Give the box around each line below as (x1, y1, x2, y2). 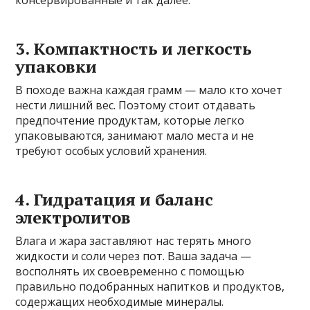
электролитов (15, 206, 131, 229)
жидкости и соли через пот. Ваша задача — (15, 248, 252, 264)
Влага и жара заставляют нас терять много (15, 233, 252, 249)
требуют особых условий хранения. (15, 143, 208, 159)
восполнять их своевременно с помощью (15, 264, 245, 280)
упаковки (15, 55, 98, 78)
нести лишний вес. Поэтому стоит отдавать (15, 98, 256, 113)
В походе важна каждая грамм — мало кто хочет (15, 82, 283, 98)
